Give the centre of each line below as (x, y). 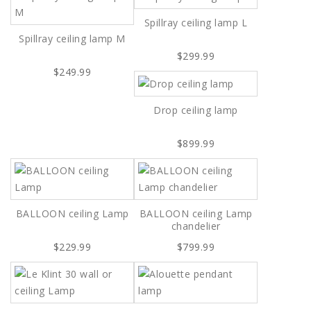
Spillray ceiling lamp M (72, 38)
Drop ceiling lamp (196, 110)
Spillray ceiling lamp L (196, 23)
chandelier (196, 226)
